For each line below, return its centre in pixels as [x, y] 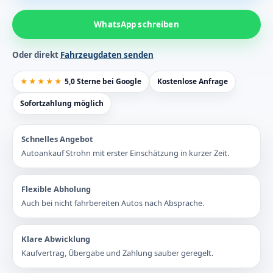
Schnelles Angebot [57, 139]
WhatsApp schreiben [136, 25]
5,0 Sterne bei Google [102, 82]
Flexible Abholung [56, 189]
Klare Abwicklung [56, 239]
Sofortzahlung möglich [62, 104]
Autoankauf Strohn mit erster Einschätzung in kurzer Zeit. [125, 153]
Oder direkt [36, 55]
